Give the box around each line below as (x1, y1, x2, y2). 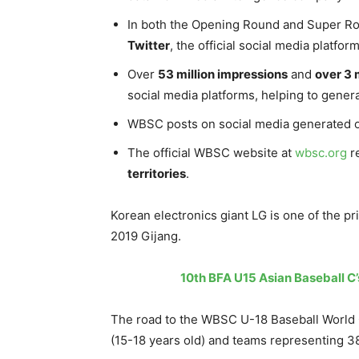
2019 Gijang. (111, 228, 181, 244)
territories (127, 165, 186, 181)
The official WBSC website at (127, 144, 295, 160)
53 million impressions (158, 66, 288, 82)
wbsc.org (295, 144, 347, 160)
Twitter (127, 37, 170, 53)
